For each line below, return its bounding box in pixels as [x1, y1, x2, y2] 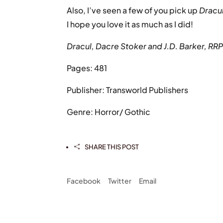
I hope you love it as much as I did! [67, 18, 194, 29]
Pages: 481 [67, 62, 108, 73]
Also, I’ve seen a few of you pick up [67, 4, 200, 15]
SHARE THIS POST [85, 142, 139, 151]
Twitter [108, 176, 132, 185]
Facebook [67, 176, 101, 185]
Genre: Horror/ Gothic [67, 106, 151, 117]
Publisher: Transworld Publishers [67, 84, 189, 95]
